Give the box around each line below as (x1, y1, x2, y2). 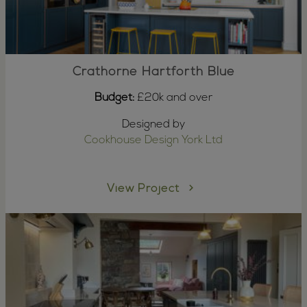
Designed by (122, 119, 185, 130)
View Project (107, 184, 183, 195)
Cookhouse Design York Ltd (84, 134, 223, 146)
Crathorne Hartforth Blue (72, 65, 235, 79)
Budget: (95, 92, 134, 103)
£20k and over (134, 92, 212, 103)
